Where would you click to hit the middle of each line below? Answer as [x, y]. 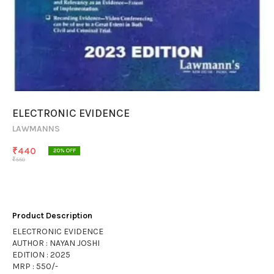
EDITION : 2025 [41, 255]
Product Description [52, 216]
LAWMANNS [36, 129]
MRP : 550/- [35, 266]
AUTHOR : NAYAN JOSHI [56, 243]
